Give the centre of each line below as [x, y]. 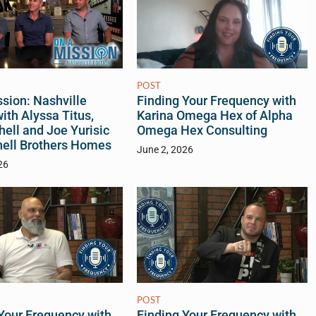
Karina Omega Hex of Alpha [214, 116]
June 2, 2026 [165, 150]
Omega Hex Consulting [202, 131]
